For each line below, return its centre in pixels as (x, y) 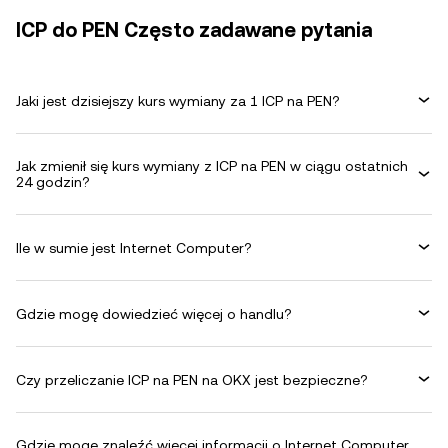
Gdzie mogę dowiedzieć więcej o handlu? (154, 313)
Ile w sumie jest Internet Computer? (134, 247)
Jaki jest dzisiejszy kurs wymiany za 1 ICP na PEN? (178, 100)
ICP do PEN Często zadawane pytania (194, 30)
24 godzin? (53, 182)
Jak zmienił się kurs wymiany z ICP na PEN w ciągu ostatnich (212, 166)
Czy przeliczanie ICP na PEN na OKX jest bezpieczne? (192, 379)
